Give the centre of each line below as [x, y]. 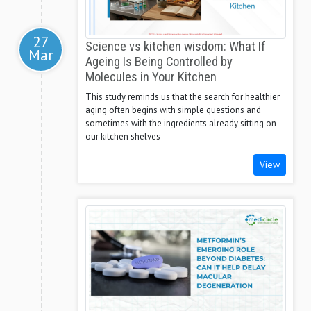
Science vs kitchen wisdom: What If [176, 47]
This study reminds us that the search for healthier [183, 97]
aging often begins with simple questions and [173, 110]
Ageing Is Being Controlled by [159, 62]
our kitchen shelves [123, 137]
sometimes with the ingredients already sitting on [181, 124]
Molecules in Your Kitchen [151, 77]
